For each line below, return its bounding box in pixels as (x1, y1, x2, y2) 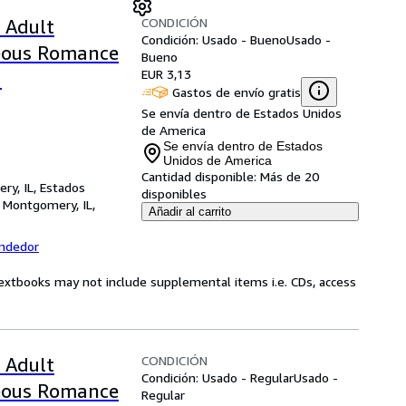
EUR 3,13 (141, 66, 191, 82)
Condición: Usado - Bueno (141, 32, 286, 47)
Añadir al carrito (149, 205, 231, 218)
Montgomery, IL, (3, 197, 95, 212)
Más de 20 (260, 169, 319, 184)
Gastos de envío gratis (172, 83, 301, 100)
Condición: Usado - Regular (141, 370, 294, 385)
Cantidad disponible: (141, 169, 256, 184)
